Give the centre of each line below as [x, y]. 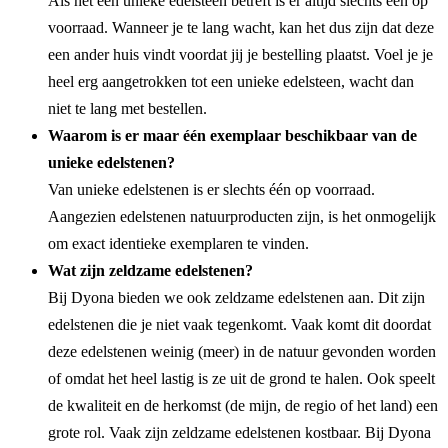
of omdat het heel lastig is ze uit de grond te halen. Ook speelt [241, 378]
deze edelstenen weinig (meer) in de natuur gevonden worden [242, 351]
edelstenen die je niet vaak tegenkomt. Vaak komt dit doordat [239, 324]
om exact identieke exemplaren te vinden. [178, 243]
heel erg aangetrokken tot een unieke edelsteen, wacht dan [231, 81]
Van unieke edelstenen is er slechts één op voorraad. [211, 189]
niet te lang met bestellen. [127, 108]
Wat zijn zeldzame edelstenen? [150, 270]
